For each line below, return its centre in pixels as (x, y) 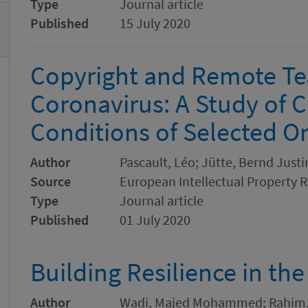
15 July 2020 (155, 23)
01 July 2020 (155, 220)
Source (51, 181)
